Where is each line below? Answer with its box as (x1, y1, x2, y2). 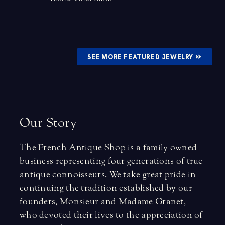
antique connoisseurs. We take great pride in (19, 169, 196, 180)
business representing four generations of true (19, 156, 203, 167)
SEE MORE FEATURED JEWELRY (87, 53, 195, 62)
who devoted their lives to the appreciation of (19, 210, 203, 221)
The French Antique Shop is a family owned (19, 142, 197, 153)
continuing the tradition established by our (19, 183, 192, 194)
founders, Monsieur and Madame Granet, (19, 196, 186, 207)
